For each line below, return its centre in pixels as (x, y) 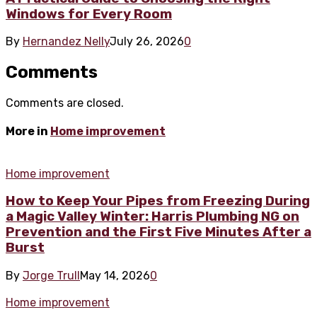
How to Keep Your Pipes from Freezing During (158, 201)
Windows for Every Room (89, 14)
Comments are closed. (65, 103)
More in (28, 132)
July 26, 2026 (147, 42)
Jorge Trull (51, 276)
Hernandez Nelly (66, 42)
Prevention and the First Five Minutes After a (158, 232)
